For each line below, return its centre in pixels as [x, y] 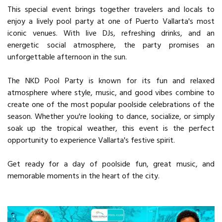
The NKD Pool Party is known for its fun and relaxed [111, 81]
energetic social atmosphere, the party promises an [111, 45]
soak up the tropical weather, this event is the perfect [111, 129]
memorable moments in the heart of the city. [83, 176]
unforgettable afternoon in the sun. [67, 57]
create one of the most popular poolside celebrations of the [111, 105]
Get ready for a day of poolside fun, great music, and [111, 164]
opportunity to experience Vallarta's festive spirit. [91, 140]
